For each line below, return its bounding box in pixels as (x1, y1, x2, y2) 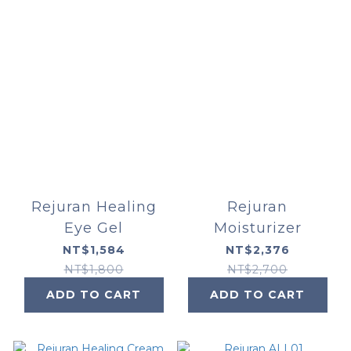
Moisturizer (213, 219, 302, 237)
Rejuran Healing (31, 197, 157, 215)
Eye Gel (64, 219, 123, 237)
